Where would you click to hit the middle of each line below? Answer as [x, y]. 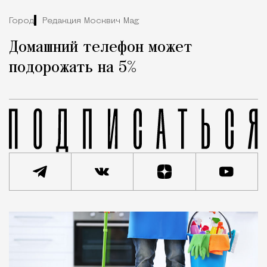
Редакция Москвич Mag [91, 21]
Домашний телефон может [101, 48]
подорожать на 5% [73, 68]
